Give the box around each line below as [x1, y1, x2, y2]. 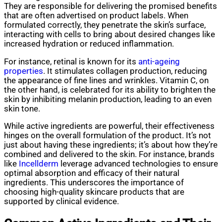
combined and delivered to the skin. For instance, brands [4, 150, 215, 160]
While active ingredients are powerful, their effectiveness [4, 121, 215, 131]
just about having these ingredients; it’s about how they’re [4, 140, 218, 150]
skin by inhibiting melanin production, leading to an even [4, 94, 212, 104]
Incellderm [19, 159, 58, 169]
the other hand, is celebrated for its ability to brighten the [4, 85, 216, 95]
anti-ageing [138, 56, 180, 66]
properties [4, 66, 43, 76]
